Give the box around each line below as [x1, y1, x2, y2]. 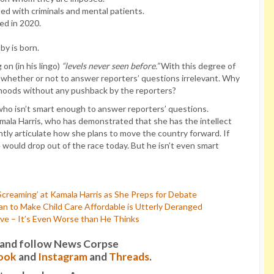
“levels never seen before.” [62, 61, 159, 71]
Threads [108, 250, 149, 263]
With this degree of [159, 61, 235, 71]
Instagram [37, 250, 87, 263]
